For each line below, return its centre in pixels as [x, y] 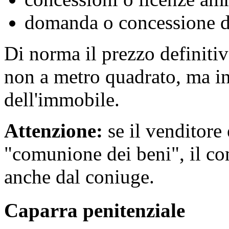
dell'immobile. [62, 100]
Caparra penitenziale [95, 211]
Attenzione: [53, 131]
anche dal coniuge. [79, 177]
